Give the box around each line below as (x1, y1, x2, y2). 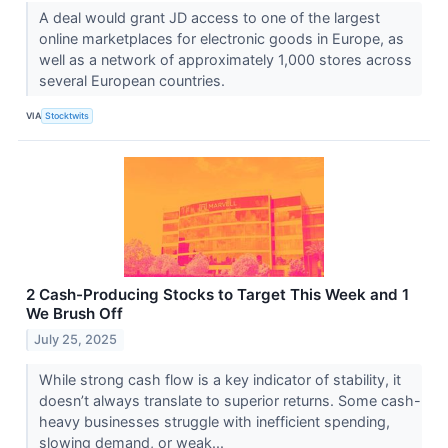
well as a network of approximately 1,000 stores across (38, 50, 412, 68)
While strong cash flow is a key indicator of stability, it (38, 370, 401, 388)
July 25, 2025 (34, 331, 118, 347)
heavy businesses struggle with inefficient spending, (38, 412, 390, 430)
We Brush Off (26, 303, 123, 323)
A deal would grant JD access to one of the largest (38, 8, 380, 26)
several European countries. (38, 71, 229, 89)
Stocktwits (45, 110, 90, 122)
